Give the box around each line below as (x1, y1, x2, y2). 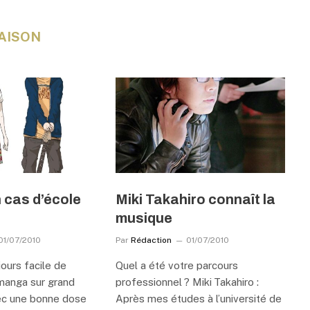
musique (115, 210, 172, 226)
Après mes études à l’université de (115, 292, 282, 304)
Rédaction (130, 235, 172, 245)
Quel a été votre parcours (115, 259, 238, 271)
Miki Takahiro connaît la (115, 191, 275, 207)
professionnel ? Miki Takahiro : (115, 275, 259, 288)
